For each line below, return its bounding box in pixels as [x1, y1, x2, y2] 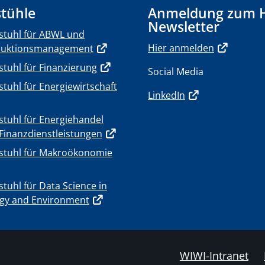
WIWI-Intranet [179, 248, 248, 263]
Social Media [148, 65, 203, 78]
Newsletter [148, 17, 219, 36]
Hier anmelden [148, 41, 214, 54]
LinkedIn [148, 89, 185, 102]
